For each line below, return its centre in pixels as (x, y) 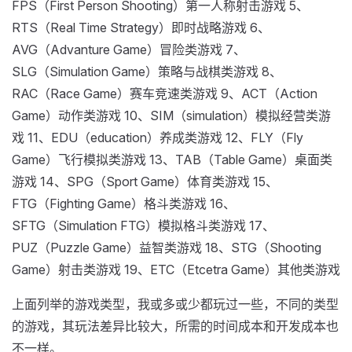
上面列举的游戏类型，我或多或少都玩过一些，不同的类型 (175, 304)
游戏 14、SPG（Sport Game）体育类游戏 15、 (145, 181)
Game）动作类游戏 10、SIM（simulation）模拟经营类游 (171, 115)
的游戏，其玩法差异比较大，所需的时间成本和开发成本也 (175, 326)
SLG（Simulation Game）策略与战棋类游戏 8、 (147, 71)
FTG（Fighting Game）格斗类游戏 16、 (124, 203)
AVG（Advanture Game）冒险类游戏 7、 (129, 49)
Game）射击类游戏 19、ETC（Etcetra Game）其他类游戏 (176, 269)
